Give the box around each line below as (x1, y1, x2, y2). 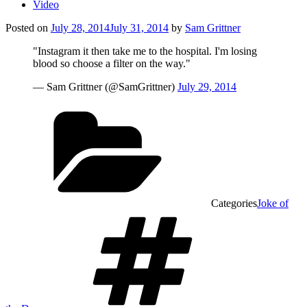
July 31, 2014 (110, 22, 169, 34)
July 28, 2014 (51, 22, 110, 34)
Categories (211, 197, 257, 209)
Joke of (257, 197, 288, 209)
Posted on (5, 22, 48, 34)
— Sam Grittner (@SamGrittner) (33, 81, 177, 93)
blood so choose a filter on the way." (33, 58, 191, 69)
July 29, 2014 (177, 81, 236, 93)
